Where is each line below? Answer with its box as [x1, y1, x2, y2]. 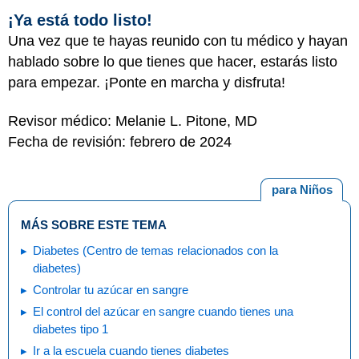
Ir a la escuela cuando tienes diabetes [33, 343, 229, 357]
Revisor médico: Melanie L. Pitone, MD [8, 113, 257, 129]
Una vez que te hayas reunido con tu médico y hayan [8, 32, 348, 49]
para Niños [271, 183, 333, 196]
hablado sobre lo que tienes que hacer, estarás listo [8, 53, 337, 70]
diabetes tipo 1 [33, 321, 108, 336]
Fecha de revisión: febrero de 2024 [8, 134, 232, 150]
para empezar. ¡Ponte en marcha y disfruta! [8, 74, 285, 91]
